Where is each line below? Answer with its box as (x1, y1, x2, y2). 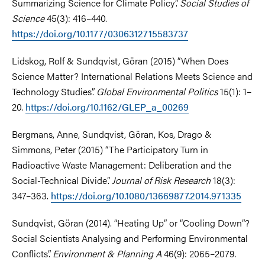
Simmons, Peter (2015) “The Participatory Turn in (12, 143, 208, 156)
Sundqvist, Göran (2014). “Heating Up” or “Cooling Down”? (12, 216, 250, 230)
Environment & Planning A (53, 247, 164, 260)
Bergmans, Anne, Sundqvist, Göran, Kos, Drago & (12, 127, 212, 141)
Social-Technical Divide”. (12, 173, 112, 187)
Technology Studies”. (12, 85, 96, 98)
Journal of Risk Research (112, 173, 211, 187)
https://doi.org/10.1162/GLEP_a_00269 (25, 100, 189, 114)
